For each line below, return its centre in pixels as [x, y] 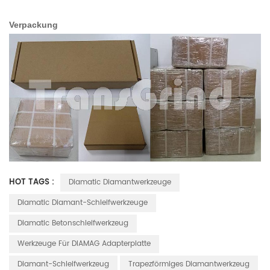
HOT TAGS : [33, 182]
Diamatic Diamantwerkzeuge [120, 182]
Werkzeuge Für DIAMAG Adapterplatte [84, 243]
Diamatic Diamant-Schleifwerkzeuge [83, 202]
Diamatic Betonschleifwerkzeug [73, 223]
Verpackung [33, 25]
